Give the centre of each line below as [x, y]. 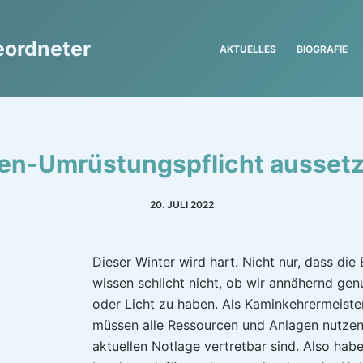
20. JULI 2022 [181, 205]
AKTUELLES [248, 49]
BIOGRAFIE [322, 49]
